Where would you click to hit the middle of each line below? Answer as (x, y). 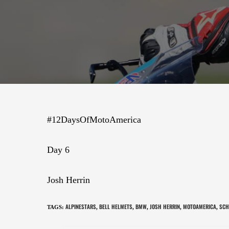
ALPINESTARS (81, 206)
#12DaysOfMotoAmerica (94, 119)
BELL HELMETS (116, 206)
